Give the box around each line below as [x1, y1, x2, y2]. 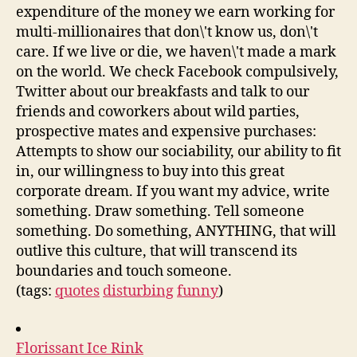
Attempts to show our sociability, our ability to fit [16, 142, 341, 161]
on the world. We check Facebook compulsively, [16, 62, 339, 81]
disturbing [103, 281, 174, 300]
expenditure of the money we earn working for [16, 2, 335, 22]
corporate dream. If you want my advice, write [16, 182, 330, 201]
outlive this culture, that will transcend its [16, 241, 297, 261]
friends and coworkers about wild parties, [16, 102, 300, 121]
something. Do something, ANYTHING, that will [16, 222, 336, 241]
